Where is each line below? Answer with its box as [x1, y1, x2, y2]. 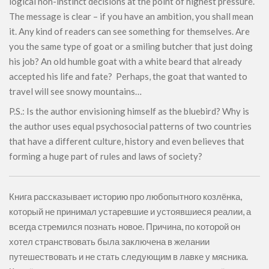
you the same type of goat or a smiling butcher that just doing [9, 41, 253, 52]
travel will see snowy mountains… [9, 86, 142, 97]
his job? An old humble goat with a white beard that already [9, 56, 242, 67]
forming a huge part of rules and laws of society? [9, 151, 202, 162]
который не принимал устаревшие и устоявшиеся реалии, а [9, 206, 251, 217]
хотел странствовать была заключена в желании [9, 236, 210, 247]
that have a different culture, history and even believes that [9, 136, 244, 147]
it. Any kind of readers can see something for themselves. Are [9, 26, 250, 37]
